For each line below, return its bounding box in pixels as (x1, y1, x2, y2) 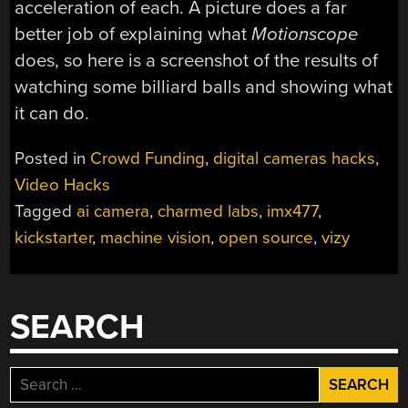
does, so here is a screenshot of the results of (15, 49, 379, 73)
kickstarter (15, 227, 93, 248)
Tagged (15, 200, 77, 221)
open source (219, 227, 314, 248)
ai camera (76, 200, 150, 221)
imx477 (267, 200, 319, 221)
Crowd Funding (90, 148, 206, 168)
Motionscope (251, 23, 359, 46)
